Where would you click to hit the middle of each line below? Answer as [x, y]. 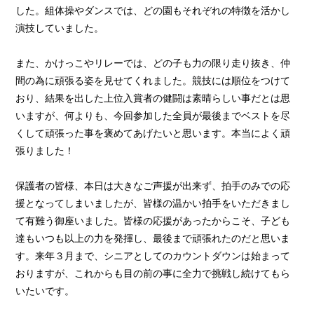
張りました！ [45, 151]
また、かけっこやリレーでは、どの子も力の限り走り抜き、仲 [153, 63]
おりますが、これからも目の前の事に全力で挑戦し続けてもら [153, 273]
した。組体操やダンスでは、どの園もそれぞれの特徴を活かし [153, 11]
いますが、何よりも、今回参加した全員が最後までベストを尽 [153, 116]
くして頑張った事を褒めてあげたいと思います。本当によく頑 [153, 133]
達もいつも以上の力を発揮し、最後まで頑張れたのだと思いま [153, 238]
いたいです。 [45, 291]
